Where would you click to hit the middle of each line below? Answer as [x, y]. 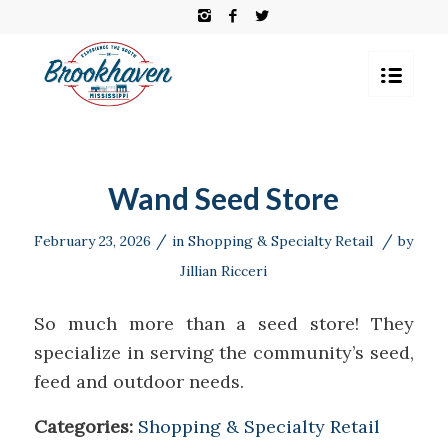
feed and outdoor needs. [138, 382]
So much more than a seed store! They [224, 324]
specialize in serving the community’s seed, [224, 353]
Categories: [85, 426]
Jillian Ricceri [224, 271]
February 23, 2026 [93, 241]
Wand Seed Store [224, 198]
